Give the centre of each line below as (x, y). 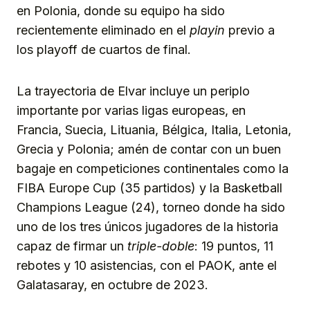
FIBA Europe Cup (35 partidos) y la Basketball (149, 188)
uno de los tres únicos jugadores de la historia (147, 226)
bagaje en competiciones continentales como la (153, 168)
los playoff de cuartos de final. (104, 49)
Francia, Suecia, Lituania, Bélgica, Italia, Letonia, (154, 129)
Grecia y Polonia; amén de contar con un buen (149, 149)
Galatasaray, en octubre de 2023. (112, 284)
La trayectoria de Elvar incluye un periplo (133, 91)
